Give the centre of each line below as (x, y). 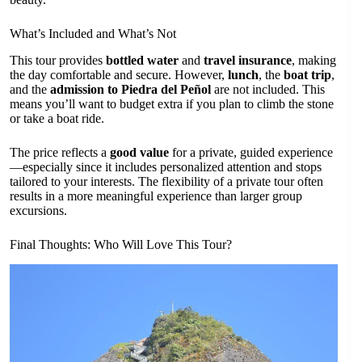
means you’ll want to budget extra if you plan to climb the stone (172, 104)
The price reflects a (60, 153)
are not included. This (268, 90)
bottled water (142, 61)
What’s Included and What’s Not (93, 34)
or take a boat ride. (57, 119)
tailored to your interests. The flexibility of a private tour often (166, 182)
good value (139, 153)
